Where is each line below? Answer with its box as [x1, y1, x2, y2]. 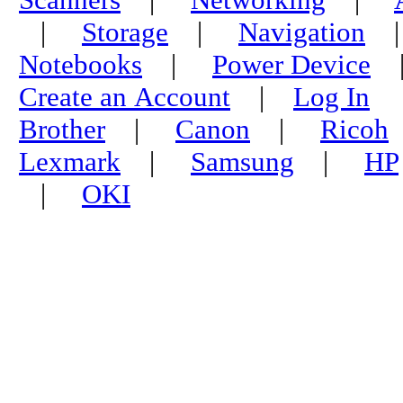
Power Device [212, 49, 371, 80]
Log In [293, 81, 370, 112]
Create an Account [19, 81, 230, 112]
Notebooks [19, 49, 142, 80]
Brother [19, 113, 105, 145]
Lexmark [19, 146, 121, 177]
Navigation [238, 16, 365, 48]
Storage [82, 16, 168, 48]
